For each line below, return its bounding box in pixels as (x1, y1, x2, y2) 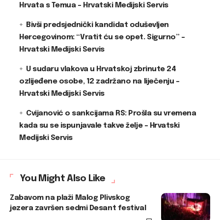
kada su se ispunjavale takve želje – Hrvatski (19, 121, 180, 130)
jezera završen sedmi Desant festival (10, 204, 146, 212)
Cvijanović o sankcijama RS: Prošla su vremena (26, 109, 196, 117)
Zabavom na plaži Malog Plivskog (10, 193, 130, 202)
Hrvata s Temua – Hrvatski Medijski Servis (19, 1, 168, 9)
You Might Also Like (20, 173, 106, 183)
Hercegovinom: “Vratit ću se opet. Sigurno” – (19, 33, 185, 41)
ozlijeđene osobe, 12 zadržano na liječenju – (19, 77, 180, 85)
